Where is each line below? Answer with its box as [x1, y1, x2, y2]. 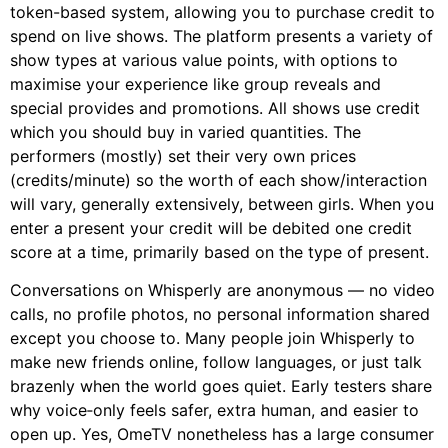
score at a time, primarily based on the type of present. [10, 242, 429, 263]
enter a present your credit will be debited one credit [10, 218, 412, 239]
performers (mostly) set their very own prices [10, 146, 356, 167]
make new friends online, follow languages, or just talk [10, 352, 422, 373]
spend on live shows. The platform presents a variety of [10, 26, 433, 47]
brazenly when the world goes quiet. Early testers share [10, 376, 432, 397]
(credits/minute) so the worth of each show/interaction [10, 170, 427, 191]
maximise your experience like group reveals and [10, 74, 381, 95]
